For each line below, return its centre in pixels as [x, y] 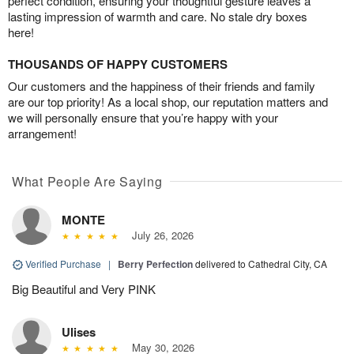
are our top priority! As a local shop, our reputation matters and [168, 101]
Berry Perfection [155, 264]
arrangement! [42, 133]
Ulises [79, 331]
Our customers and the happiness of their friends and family [162, 85]
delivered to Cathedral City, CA [261, 263]
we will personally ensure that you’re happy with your [143, 117]
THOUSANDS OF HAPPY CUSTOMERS [118, 64]
